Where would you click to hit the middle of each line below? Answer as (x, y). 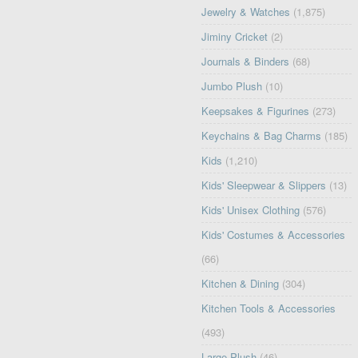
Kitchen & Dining (241, 283)
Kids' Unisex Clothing (251, 209)
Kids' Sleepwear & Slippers (264, 185)
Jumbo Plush (232, 86)
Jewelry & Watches (246, 11)
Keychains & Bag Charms (262, 135)
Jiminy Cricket (235, 36)
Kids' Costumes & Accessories (274, 234)
